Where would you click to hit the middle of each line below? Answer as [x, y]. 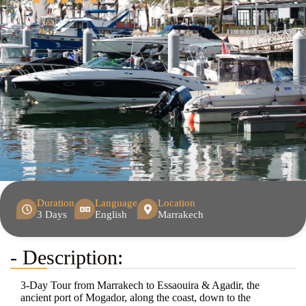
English [111, 215]
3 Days [52, 215]
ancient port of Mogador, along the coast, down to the [136, 298]
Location [177, 203]
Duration [56, 203]
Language [116, 203]
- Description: [67, 258]
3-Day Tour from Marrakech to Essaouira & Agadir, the [140, 286]
